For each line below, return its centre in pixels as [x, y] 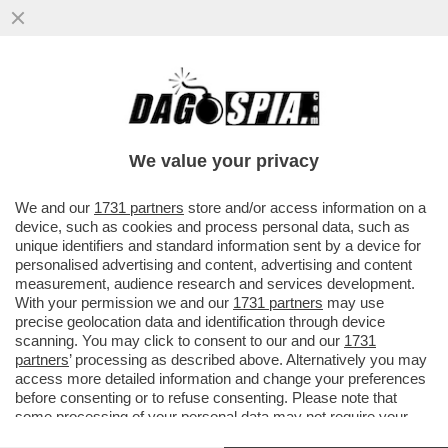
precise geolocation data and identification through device [200, 321]
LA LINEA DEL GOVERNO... [140, 142]
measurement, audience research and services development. [215, 283]
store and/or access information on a [305, 207]
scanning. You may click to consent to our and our [179, 340]
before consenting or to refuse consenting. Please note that [206, 397]
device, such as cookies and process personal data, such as [212, 226]
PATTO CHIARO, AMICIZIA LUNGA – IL [192, 100]
